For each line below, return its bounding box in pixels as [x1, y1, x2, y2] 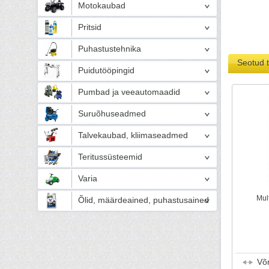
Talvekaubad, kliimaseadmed [78, 131, 188, 140]
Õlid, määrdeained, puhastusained [78, 196, 209, 205]
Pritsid [78, 23, 101, 32]
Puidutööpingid [78, 66, 134, 75]
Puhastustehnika [78, 44, 141, 53]
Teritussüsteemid [78, 153, 142, 162]
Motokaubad [78, 1, 125, 10]
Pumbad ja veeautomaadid [78, 88, 180, 97]
